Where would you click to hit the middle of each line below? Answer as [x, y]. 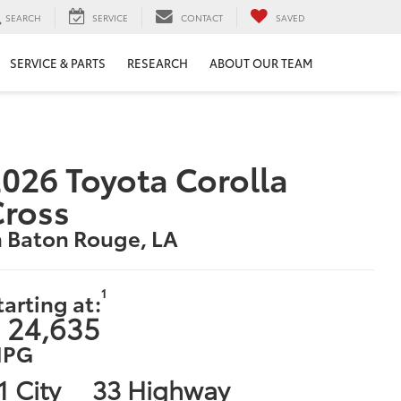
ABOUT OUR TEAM [261, 63]
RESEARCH [158, 63]
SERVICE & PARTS [58, 63]
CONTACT [202, 17]
